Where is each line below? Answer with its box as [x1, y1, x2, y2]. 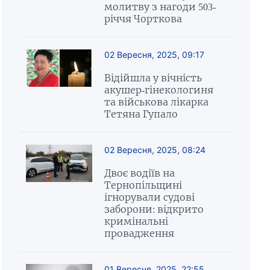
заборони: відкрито [104, 203, 204, 215]
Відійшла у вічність [104, 72, 202, 84]
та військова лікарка [104, 96, 209, 108]
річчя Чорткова [104, 13, 182, 25]
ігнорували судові [104, 191, 195, 203]
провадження [104, 227, 174, 239]
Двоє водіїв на [104, 167, 175, 179]
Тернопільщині [104, 179, 182, 191]
